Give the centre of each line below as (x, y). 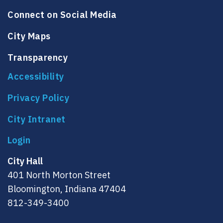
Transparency (38, 57)
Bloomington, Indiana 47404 (67, 189)
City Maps (29, 36)
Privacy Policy (38, 98)
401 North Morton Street (59, 175)
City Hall (25, 161)
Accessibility (36, 76)
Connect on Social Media (62, 14)
